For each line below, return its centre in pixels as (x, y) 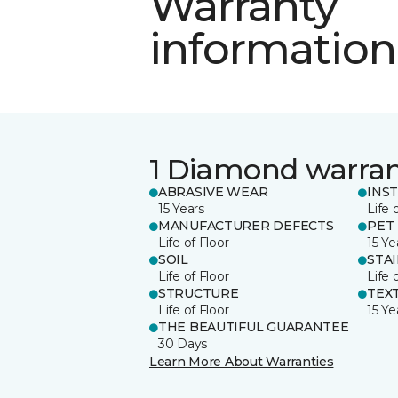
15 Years (181, 208)
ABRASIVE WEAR (213, 191)
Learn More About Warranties (242, 361)
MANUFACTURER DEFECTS (246, 225)
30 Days (183, 343)
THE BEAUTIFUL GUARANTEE (254, 326)
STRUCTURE (199, 293)
